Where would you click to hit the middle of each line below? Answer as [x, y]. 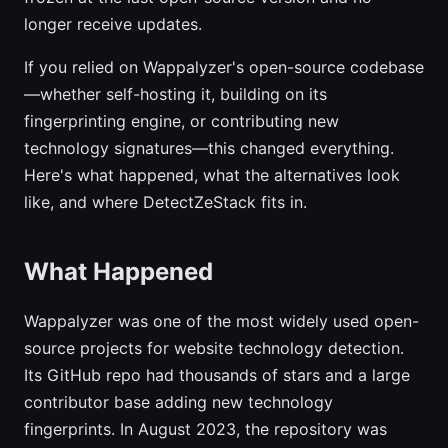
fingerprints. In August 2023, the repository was [205, 429]
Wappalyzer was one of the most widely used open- [221, 321]
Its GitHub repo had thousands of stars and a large [217, 375]
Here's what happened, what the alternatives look [212, 175]
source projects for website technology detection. [214, 348]
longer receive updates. [113, 24]
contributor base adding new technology [178, 402]
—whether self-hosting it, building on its [175, 94]
